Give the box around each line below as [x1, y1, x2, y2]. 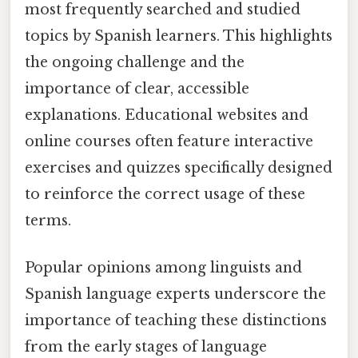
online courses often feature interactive [25, 132, 313, 150]
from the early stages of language [25, 338, 267, 356]
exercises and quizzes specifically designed [25, 158, 332, 177]
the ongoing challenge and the [25, 53, 245, 71]
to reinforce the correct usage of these [25, 185, 305, 203]
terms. [25, 211, 71, 229]
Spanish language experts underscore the [25, 285, 326, 304]
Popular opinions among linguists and [25, 259, 302, 277]
